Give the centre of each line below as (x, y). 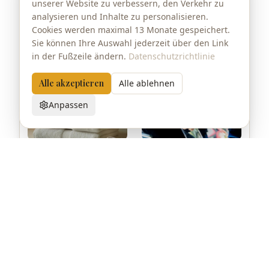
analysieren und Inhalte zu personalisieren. (120, 17)
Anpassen (68, 105)
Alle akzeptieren (71, 83)
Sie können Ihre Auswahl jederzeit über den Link (130, 43)
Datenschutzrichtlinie (172, 56)
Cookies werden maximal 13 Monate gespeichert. (131, 30)
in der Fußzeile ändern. (79, 56)
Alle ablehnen (147, 83)
